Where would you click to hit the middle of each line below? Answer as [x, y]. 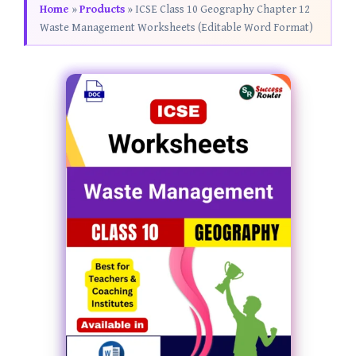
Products [102, 9]
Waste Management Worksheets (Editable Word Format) [176, 27]
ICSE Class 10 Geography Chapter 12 [222, 9]
